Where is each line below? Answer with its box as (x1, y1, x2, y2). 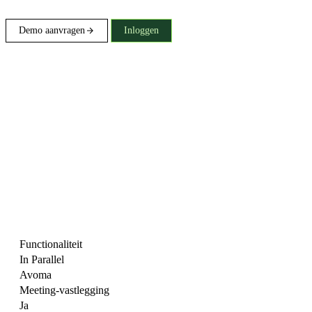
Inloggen (124, 24, 159, 36)
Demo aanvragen (19, 24, 85, 36)
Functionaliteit (19, 237, 82, 250)
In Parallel (19, 253, 64, 265)
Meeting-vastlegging (19, 283, 109, 296)
